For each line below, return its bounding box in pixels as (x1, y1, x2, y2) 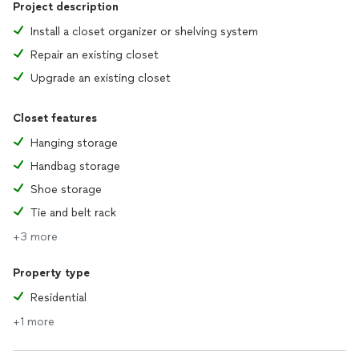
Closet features (13, 111, 97, 125)
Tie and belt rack (30, 206, 116, 220)
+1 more (13, 315, 54, 329)
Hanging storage (30, 136, 118, 150)
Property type (13, 266, 90, 280)
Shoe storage (30, 183, 102, 196)
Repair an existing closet (30, 48, 159, 62)
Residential (30, 291, 87, 305)
